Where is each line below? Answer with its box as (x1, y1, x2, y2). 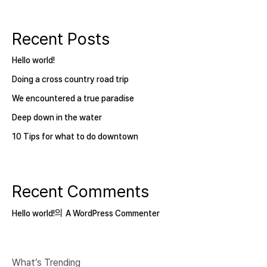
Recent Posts (12, 29, 110, 49)
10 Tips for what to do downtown (12, 132, 138, 142)
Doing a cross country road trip (12, 74, 129, 85)
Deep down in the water (12, 113, 102, 123)
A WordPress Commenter (66, 209, 160, 219)
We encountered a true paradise (12, 94, 134, 104)
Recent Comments (12, 182, 149, 202)
